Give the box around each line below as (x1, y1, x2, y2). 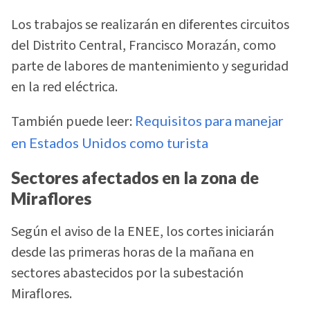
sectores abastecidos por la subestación (11, 264, 244, 284)
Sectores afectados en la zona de (11, 167, 259, 188)
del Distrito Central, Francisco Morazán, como (11, 35, 276, 55)
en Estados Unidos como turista (11, 134, 208, 152)
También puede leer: (11, 112, 135, 132)
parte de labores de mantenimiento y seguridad (11, 56, 289, 76)
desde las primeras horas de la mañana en (11, 243, 254, 263)
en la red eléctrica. (11, 77, 118, 97)
